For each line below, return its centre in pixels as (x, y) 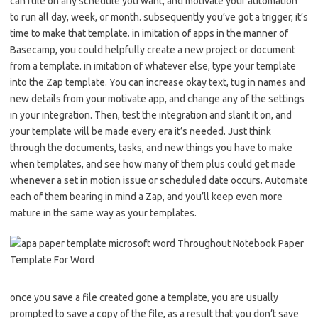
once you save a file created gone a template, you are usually (144, 298)
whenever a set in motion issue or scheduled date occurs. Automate (159, 181)
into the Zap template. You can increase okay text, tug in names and (158, 83)
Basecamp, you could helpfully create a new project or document (153, 50)
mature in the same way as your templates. (103, 213)
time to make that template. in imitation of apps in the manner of (149, 34)
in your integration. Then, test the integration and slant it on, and (151, 115)
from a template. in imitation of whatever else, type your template (153, 66)
